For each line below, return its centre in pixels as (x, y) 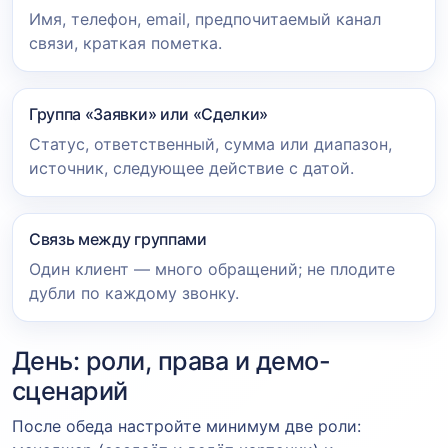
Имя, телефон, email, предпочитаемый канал (205, 18)
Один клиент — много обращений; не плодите (212, 268)
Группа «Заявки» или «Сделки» (149, 113)
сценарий (70, 390)
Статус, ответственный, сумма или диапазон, (210, 143)
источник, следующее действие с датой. (191, 167)
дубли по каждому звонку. (134, 292)
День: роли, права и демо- (171, 360)
